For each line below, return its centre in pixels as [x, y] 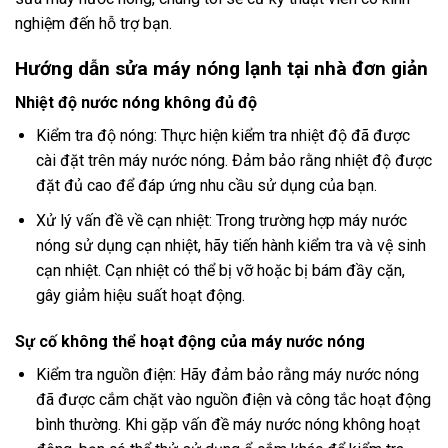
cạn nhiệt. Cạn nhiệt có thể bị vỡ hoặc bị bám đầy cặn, [220, 270]
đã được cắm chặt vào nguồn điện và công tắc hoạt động [233, 399]
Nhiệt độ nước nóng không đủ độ [136, 103]
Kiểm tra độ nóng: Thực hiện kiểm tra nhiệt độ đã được [222, 136]
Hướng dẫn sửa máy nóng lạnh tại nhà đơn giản [221, 68]
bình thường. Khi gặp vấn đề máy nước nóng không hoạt [227, 424]
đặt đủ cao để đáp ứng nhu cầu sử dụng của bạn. [206, 186]
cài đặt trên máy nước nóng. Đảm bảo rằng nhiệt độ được [233, 161]
